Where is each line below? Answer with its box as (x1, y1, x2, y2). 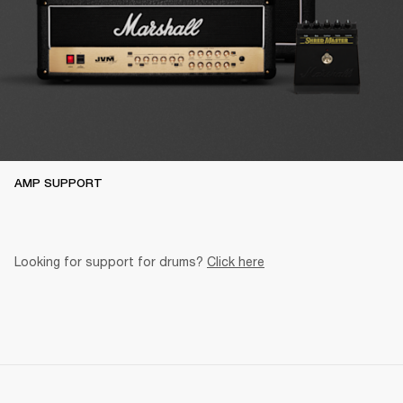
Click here (207, 253, 264, 269)
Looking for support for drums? (14, 253, 207, 269)
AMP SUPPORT (14, 175, 103, 190)
